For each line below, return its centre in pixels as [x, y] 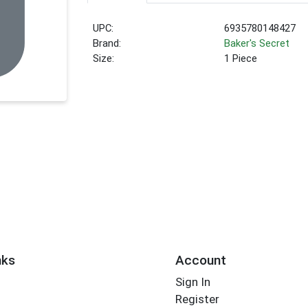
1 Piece [241, 59]
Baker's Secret [257, 44]
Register [197, 299]
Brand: [107, 44]
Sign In [192, 282]
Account [200, 260]
